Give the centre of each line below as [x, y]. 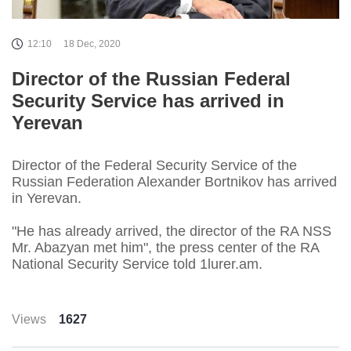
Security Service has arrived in [148, 100]
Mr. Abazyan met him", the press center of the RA [165, 247]
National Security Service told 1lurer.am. [137, 264]
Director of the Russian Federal [151, 78]
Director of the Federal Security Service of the [154, 165]
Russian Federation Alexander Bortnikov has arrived [174, 181]
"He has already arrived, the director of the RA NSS [172, 231]
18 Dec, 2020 [92, 43]
